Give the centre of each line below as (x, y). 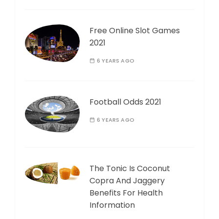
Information (112, 205)
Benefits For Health (126, 193)
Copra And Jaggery (127, 180)
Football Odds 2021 (125, 102)
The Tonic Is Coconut (130, 168)
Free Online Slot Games (135, 31)
